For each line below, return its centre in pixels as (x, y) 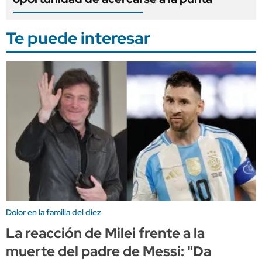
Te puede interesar (78, 38)
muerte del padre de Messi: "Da (108, 251)
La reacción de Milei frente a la (105, 233)
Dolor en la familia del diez (54, 213)
